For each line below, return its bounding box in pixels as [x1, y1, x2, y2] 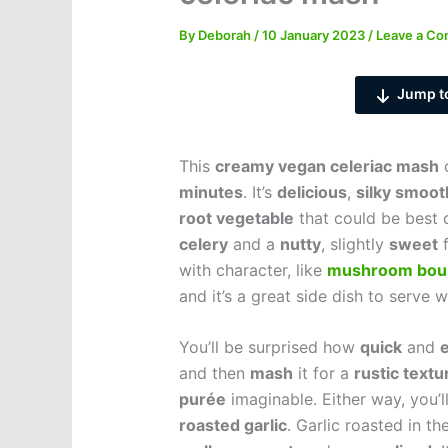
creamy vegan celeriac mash [214, 155, 439, 176]
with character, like [178, 259, 327, 280]
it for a [292, 363, 354, 384]
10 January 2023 [261, 27, 368, 44]
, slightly [320, 233, 389, 254]
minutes [178, 181, 243, 202]
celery [178, 233, 228, 254]
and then [178, 363, 250, 384]
